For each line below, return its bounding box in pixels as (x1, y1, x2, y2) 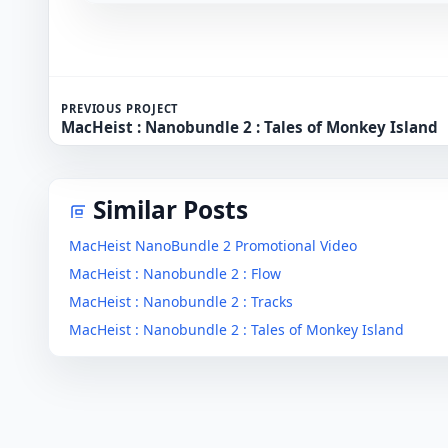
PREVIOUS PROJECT (61, 101, 179, 117)
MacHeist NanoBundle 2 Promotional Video (69, 236, 357, 256)
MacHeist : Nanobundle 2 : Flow (69, 264, 281, 284)
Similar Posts (93, 193, 248, 227)
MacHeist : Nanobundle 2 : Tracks (69, 292, 293, 312)
